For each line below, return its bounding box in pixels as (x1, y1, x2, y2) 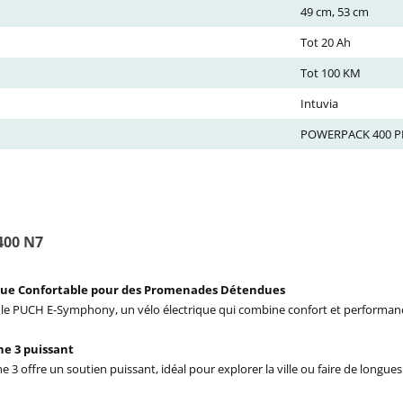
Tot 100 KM (300, 65, 362, 81)
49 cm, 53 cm (300, 4, 370, 20)
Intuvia (300, 95, 339, 112)
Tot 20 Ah (300, 34, 352, 50)
